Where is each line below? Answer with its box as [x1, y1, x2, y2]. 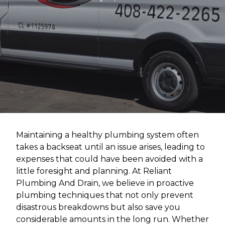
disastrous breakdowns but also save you [16, 202, 180, 212]
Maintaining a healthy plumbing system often [16, 130, 199, 140]
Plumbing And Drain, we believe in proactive [16, 178, 194, 188]
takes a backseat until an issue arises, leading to [16, 142, 205, 152]
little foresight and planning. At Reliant [16, 166, 172, 176]
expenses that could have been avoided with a [16, 154, 203, 164]
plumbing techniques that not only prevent [16, 190, 193, 200]
